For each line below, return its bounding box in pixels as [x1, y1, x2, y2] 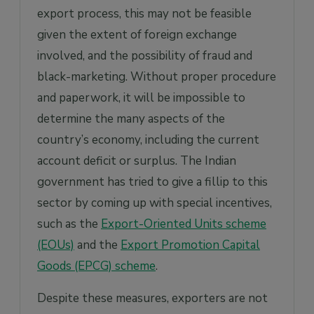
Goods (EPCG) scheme [37, 258, 156, 275]
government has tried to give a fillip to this [37, 174, 268, 191]
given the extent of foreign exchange [37, 27, 237, 43]
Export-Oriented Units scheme [101, 216, 266, 233]
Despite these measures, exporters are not [37, 290, 268, 307]
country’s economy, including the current [37, 132, 259, 149]
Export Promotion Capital [121, 237, 260, 254]
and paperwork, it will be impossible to [37, 90, 245, 107]
